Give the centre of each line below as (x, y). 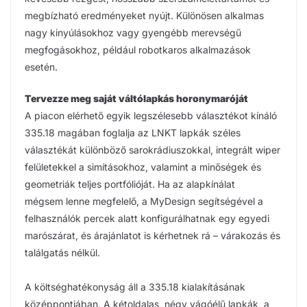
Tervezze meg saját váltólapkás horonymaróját (136, 98)
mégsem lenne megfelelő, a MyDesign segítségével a (144, 201)
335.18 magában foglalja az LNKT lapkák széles (133, 132)
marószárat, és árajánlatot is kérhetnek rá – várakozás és (152, 235)
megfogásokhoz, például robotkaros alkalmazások (138, 49)
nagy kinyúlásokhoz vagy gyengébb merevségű (133, 32)
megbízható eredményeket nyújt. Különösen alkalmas (144, 15)
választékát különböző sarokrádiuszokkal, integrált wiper (152, 149)
